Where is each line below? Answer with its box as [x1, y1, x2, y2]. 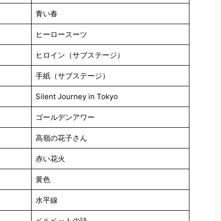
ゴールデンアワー [35, 112, 95, 122]
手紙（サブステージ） [35, 71, 110, 80]
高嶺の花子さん [35, 133, 87, 143]
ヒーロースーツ [35, 29, 87, 39]
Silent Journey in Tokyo [35, 91, 118, 101]
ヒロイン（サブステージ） [35, 50, 124, 60]
